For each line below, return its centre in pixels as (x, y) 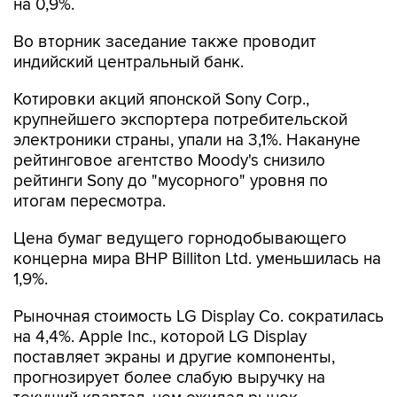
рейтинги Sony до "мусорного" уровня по (171, 181)
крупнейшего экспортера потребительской (180, 120)
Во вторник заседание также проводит (165, 42)
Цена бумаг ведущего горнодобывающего (180, 239)
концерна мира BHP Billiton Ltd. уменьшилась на (197, 259)
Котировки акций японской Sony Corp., (161, 100)
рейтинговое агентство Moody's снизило (169, 161)
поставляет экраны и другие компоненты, (174, 358)
